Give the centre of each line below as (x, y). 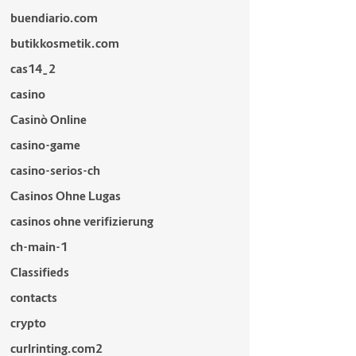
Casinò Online (48, 120)
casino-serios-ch (55, 170)
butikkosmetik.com (64, 43)
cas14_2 (33, 69)
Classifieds (39, 272)
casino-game (45, 145)
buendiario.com (54, 18)
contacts (33, 298)
